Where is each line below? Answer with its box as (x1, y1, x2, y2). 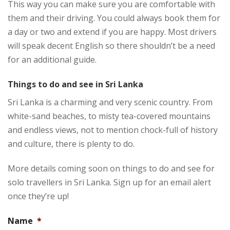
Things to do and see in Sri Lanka (8, 79, 143, 90)
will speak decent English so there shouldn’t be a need (8, 40, 215, 52)
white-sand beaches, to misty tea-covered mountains (8, 110, 210, 122)
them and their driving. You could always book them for (8, 12, 220, 24)
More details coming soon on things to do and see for (8, 163, 215, 175)
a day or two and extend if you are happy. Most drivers (8, 26, 217, 38)
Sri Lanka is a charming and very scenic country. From (8, 97, 213, 108)
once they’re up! (8, 190, 69, 202)
